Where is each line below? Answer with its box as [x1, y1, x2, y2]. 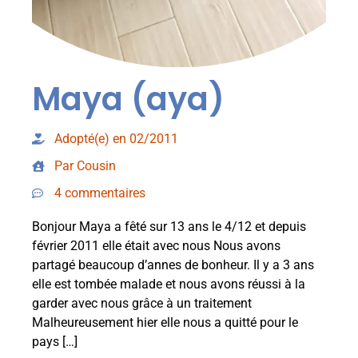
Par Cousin [54, 157, 116, 173]
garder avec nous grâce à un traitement [32, 295, 252, 311]
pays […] [32, 333, 78, 349]
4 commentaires [54, 185, 145, 201]
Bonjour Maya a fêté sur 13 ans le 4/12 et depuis [32, 218, 306, 234]
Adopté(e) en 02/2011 [54, 130, 178, 146]
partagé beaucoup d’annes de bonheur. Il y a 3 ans [32, 257, 314, 272]
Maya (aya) [32, 76, 225, 121]
